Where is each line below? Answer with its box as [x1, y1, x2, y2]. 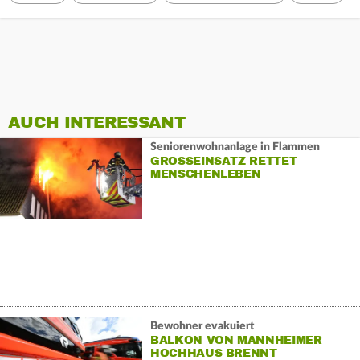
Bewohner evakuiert [149, 320, 254, 332]
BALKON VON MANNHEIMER [149, 333, 322, 347]
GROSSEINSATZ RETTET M [149, 153, 297, 168]
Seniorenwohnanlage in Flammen [149, 141, 320, 153]
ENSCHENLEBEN [149, 166, 252, 181]
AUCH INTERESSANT [8, 112, 185, 133]
